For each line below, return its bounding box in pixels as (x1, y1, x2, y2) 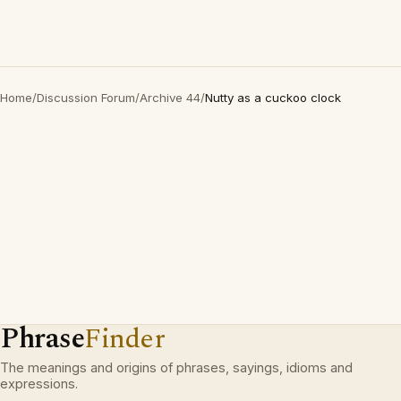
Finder (84, 318, 166, 360)
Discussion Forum (37, 90, 135, 105)
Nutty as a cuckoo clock (205, 90, 341, 105)
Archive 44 (140, 90, 200, 105)
